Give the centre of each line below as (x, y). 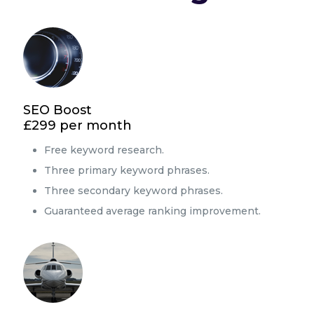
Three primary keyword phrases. (127, 170)
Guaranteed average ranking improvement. (152, 211)
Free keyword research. (104, 150)
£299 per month (77, 125)
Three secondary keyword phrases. (134, 191)
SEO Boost (57, 110)
